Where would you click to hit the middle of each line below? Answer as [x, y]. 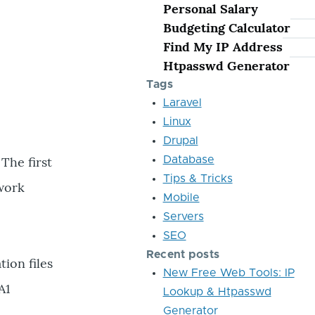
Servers [183, 217]
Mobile [181, 198]
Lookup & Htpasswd [217, 292]
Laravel [182, 103]
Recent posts [183, 255]
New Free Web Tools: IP [229, 273]
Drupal [180, 141]
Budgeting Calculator [226, 28]
